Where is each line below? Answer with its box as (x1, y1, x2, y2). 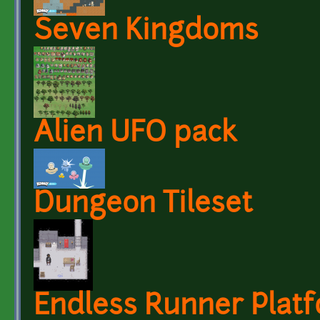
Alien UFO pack (34, 120, 237, 149)
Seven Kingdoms (34, 18, 259, 46)
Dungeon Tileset (34, 191, 253, 219)
